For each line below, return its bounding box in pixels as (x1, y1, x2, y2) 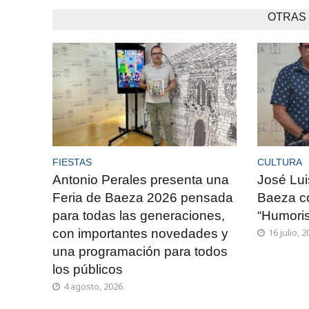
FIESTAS (52, 156, 92, 168)
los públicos (52, 261, 123, 277)
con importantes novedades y (52, 226, 228, 241)
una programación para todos (52, 243, 228, 259)
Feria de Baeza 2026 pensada (52, 190, 233, 205)
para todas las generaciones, (52, 208, 225, 223)
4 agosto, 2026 (63, 279, 123, 292)
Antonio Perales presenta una (52, 172, 229, 187)
